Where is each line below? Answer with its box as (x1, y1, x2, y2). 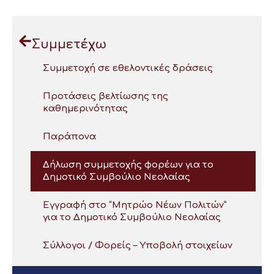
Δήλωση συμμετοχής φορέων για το (43, 160, 213, 171)
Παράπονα (43, 131, 96, 143)
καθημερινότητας (43, 103, 128, 114)
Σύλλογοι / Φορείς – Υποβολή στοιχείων (43, 240, 232, 251)
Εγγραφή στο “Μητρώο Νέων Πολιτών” (43, 200, 227, 211)
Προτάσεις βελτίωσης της (43, 91, 168, 102)
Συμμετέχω (32, 37, 106, 52)
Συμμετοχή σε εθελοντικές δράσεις (43, 63, 213, 74)
